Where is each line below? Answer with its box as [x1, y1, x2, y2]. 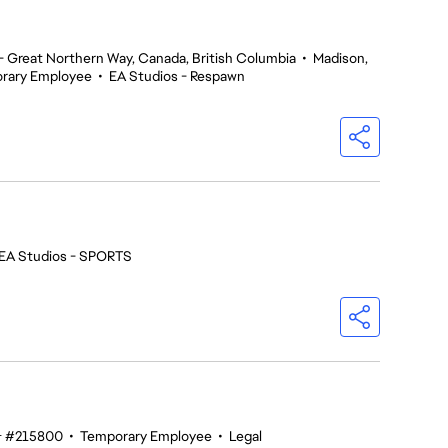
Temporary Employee [80, 427, 212, 445]
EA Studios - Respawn [109, 67, 245, 85]
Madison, [313, 49, 368, 67]
